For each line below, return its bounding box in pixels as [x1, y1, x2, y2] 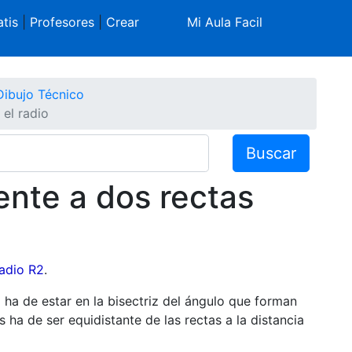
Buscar [246, 143, 297, 163]
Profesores [29, 14, 94, 30]
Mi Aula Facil [187, 14, 263, 30]
